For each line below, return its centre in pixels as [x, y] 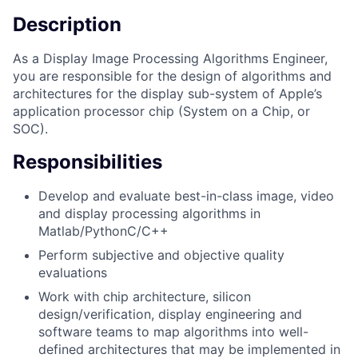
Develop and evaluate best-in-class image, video [186, 195]
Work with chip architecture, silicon [145, 296]
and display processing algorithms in [149, 213]
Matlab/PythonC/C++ [103, 231]
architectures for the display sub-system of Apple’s [167, 93]
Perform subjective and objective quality [161, 255]
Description [67, 24]
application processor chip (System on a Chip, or [161, 111]
